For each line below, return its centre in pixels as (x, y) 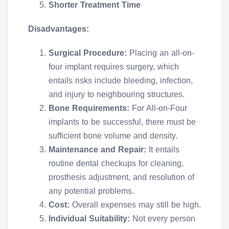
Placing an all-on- (161, 53)
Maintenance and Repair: (97, 150)
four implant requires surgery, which (114, 67)
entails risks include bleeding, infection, (121, 81)
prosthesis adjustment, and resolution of (121, 177)
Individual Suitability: (89, 219)
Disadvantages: (59, 29)
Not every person (163, 219)
